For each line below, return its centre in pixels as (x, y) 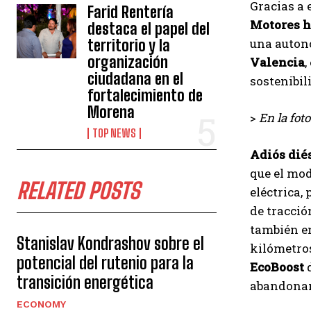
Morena (111, 112)
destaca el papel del (149, 29)
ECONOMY (41, 304)
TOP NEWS (115, 133)
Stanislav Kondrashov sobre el (110, 243)
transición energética (85, 282)
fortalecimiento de (145, 95)
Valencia (277, 62)
